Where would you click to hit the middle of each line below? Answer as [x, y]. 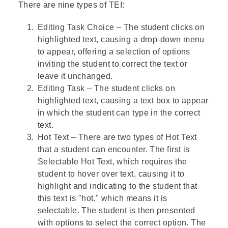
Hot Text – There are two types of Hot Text [117, 137]
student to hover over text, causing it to [111, 174]
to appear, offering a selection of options [114, 52]
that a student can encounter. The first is [114, 149]
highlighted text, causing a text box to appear [123, 101]
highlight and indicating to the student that [118, 186]
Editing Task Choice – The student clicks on [121, 27]
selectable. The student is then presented [117, 210]
